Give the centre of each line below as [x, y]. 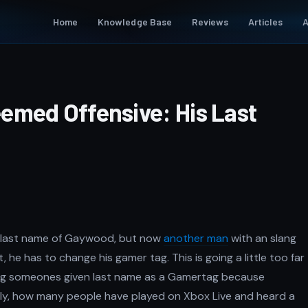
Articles [265, 21]
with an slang [262, 238]
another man [196, 238]
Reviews [210, 21]
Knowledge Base [135, 21]
